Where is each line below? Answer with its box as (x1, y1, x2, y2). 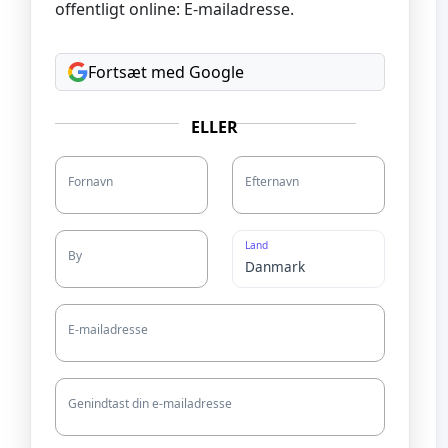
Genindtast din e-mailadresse (68, 394, 232, 412)
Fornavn (68, 172, 113, 190)
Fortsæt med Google (88, 60, 244, 83)
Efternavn (245, 172, 299, 190)
